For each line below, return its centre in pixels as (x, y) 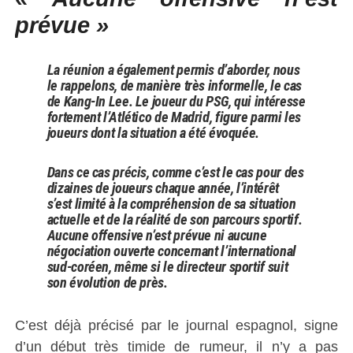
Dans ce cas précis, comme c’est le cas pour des (175, 172)
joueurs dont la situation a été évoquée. (153, 132)
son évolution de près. (107, 282)
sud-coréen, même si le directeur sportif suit (167, 266)
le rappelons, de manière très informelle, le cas (175, 85)
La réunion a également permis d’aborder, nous (173, 69)
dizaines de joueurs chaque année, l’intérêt (163, 188)
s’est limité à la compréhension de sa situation (171, 203)
